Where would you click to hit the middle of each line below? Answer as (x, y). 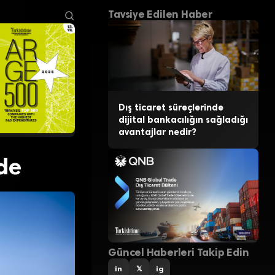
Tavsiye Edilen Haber (160, 14)
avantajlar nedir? (157, 132)
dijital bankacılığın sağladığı (183, 120)
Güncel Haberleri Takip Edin (179, 252)
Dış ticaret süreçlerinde (171, 108)
